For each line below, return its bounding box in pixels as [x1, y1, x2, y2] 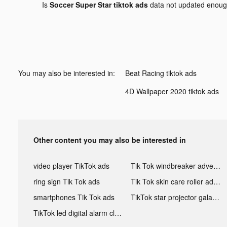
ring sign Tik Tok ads [33, 176, 100, 186]
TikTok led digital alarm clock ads [115, 207, 122, 218]
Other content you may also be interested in [33, 134, 186, 145]
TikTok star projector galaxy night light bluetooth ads [212, 192, 219, 202]
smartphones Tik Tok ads [33, 192, 115, 202]
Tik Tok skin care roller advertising [213, 176, 220, 186]
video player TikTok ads [33, 160, 109, 171]
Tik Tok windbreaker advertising [213, 160, 220, 171]
